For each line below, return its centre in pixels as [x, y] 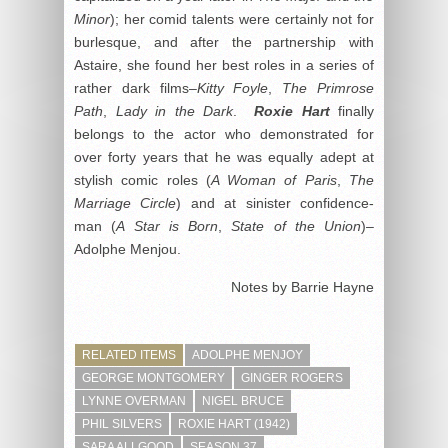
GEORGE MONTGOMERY [153, 377]
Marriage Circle [125, 202]
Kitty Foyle [232, 87]
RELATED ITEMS [129, 354]
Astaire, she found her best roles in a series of [224, 64]
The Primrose [328, 87]
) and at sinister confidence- [275, 202]
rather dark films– [135, 87]
